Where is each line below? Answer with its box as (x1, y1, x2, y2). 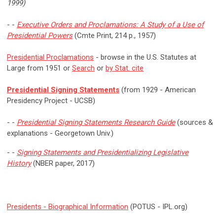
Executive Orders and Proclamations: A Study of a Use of (17, 20, 204, 30)
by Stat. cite (106, 64, 144, 73)
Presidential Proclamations (7, 53, 94, 62)
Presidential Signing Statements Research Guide (17, 118, 175, 127)
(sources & (175, 118, 213, 127)
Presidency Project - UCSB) (7, 96, 95, 106)
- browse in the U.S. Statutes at (94, 53, 196, 62)
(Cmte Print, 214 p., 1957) (73, 31, 156, 40)
